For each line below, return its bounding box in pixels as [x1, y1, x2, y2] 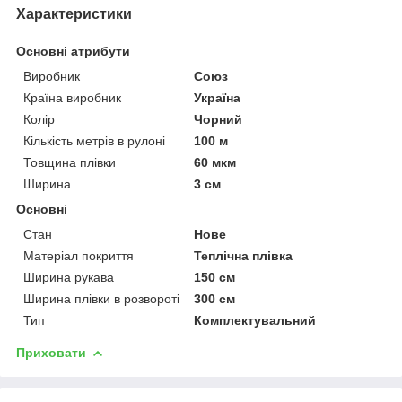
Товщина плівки [23, 154, 116, 170]
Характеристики [16, 5, 132, 22]
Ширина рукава [23, 269, 114, 284]
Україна [194, 90, 241, 105]
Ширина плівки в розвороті [23, 291, 179, 306]
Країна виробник [23, 90, 121, 105]
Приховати [16, 345, 86, 360]
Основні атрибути [16, 43, 130, 58]
